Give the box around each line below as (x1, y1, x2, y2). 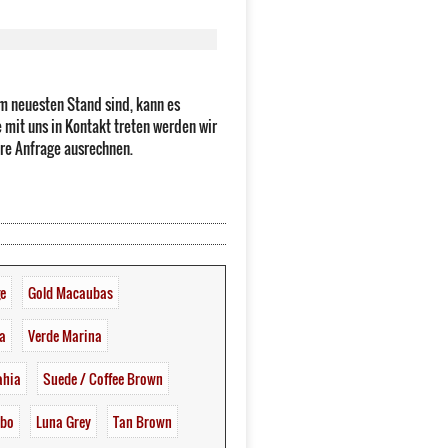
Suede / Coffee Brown (43, 368, 163, 390)
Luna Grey (36, 411, 91, 433)
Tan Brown (113, 411, 172, 433)
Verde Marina (28, 325, 102, 347)
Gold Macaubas (28, 282, 113, 304)
